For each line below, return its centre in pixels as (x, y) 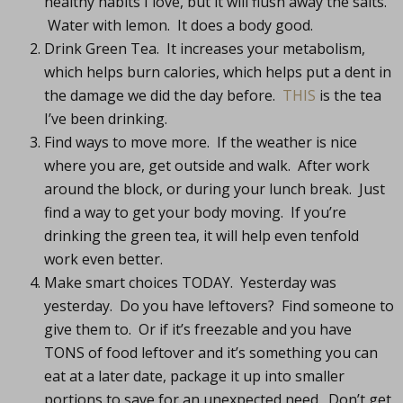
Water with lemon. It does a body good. (178, 25)
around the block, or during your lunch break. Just (214, 189)
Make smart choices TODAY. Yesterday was (190, 282)
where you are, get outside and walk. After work (206, 166)
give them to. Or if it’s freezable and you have (197, 329)
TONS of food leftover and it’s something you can (210, 353)
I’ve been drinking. (105, 119)
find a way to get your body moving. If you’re (195, 212)
